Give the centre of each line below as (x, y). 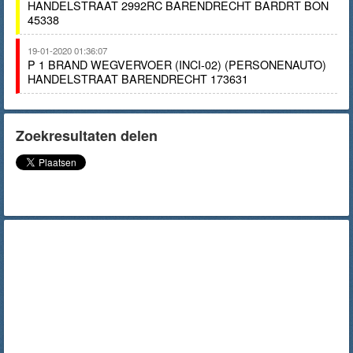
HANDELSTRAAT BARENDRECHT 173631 (138, 78)
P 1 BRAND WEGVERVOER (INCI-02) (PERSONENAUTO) (177, 64)
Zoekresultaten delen (87, 136)
